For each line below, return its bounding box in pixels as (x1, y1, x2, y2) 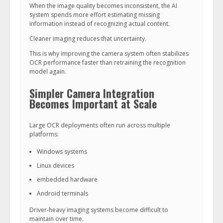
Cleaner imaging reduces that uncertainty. (29, 34, 146, 43)
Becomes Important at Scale (29, 96, 157, 111)
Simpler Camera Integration (29, 85, 154, 101)
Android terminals (37, 189, 88, 198)
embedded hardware (37, 175, 98, 184)
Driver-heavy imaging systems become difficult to (29, 206, 168, 214)
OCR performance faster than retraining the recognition (29, 58, 186, 67)
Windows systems (37, 147, 87, 156)
